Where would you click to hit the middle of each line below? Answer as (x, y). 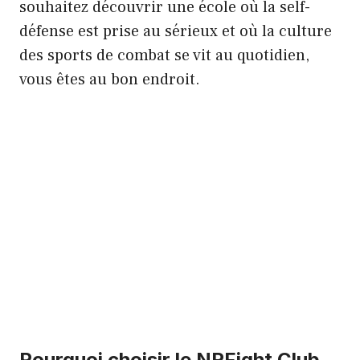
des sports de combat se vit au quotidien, (164, 55)
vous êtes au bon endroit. (110, 79)
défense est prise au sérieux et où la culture (176, 31)
